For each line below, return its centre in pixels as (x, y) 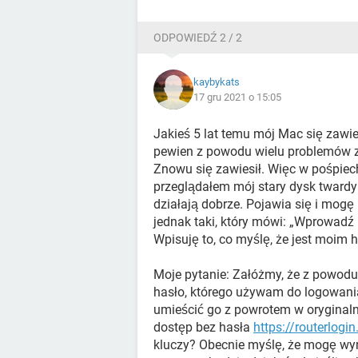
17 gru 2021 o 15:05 (237, 97)
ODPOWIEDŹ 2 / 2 (198, 38)
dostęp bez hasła (203, 327)
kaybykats (217, 82)
